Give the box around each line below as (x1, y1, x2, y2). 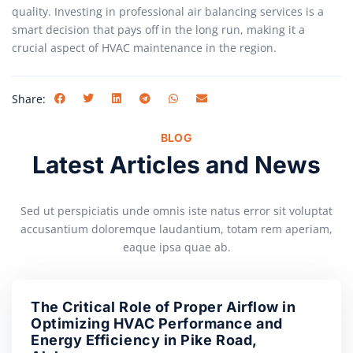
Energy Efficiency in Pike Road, (31, 332, 257, 349)
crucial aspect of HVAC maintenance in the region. (12, 39, 277, 55)
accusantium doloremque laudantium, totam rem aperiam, (20, 221, 333, 237)
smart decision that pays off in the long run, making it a (12, 21, 305, 37)
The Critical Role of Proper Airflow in (31, 299, 296, 316)
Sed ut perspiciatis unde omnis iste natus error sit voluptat (20, 203, 333, 219)
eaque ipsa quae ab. (122, 240, 231, 255)
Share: (12, 91, 46, 106)
